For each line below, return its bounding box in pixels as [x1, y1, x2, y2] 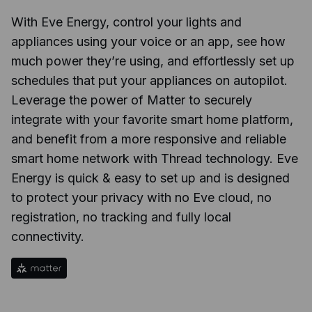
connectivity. [11, 229, 84, 244]
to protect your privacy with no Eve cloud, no [11, 190, 272, 205]
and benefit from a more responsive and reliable [11, 132, 286, 147]
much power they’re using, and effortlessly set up [11, 54, 295, 69]
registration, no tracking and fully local [11, 210, 231, 225]
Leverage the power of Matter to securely [11, 93, 252, 108]
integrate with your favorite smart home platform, [11, 112, 293, 127]
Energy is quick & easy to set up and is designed [11, 171, 290, 186]
